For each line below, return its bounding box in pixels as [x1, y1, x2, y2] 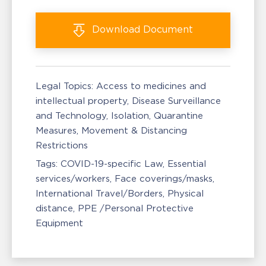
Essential [167, 159, 206, 169]
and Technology [36, 110, 106, 121]
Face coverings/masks [115, 173, 213, 183]
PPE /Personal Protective [78, 203, 194, 213]
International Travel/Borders [36, 188, 163, 198]
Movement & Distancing [81, 125, 187, 135]
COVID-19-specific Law [61, 159, 163, 169]
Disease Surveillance [132, 96, 221, 106]
